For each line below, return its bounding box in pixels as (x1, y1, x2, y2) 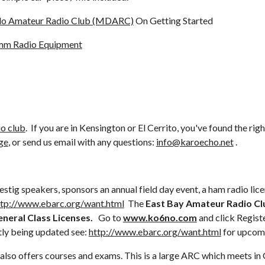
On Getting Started (133, 15, 213, 26)
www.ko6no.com (122, 212, 197, 223)
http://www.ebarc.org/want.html (88, 226, 221, 237)
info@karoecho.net (156, 136, 234, 147)
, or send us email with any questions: (8, 136, 156, 147)
